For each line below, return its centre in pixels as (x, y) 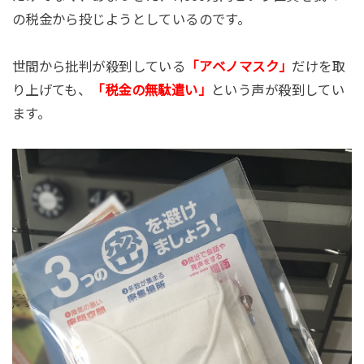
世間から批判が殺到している (99, 66)
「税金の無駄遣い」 (152, 90)
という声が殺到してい (278, 90)
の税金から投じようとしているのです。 (131, 19)
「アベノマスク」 (239, 66)
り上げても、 (52, 90)
